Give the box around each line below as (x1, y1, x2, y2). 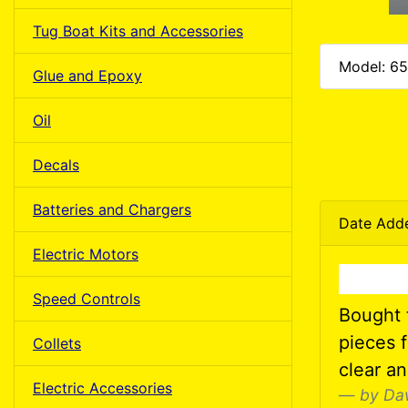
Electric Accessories (33, 378, 172, 397)
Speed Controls (33, 289, 140, 308)
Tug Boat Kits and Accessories (33, 21, 243, 40)
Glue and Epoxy (33, 66, 142, 85)
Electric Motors (33, 244, 138, 263)
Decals (33, 155, 79, 174)
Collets (33, 333, 81, 352)
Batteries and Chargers (33, 199, 191, 219)
